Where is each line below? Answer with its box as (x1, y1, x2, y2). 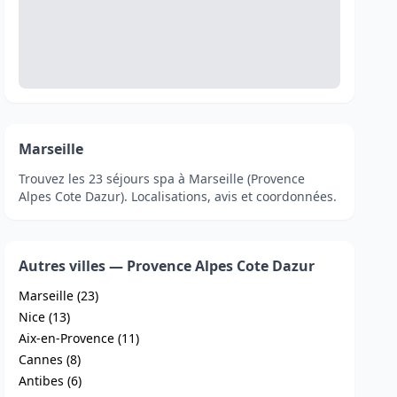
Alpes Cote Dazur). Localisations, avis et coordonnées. (19, 188, 338, 205)
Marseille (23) (19, 287, 99, 304)
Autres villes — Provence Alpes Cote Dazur (19, 256, 315, 276)
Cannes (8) (19, 351, 82, 368)
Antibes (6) (19, 372, 82, 389)
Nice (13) (19, 308, 71, 325)
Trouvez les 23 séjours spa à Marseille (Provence (19, 170, 306, 187)
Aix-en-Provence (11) (19, 330, 140, 346)
